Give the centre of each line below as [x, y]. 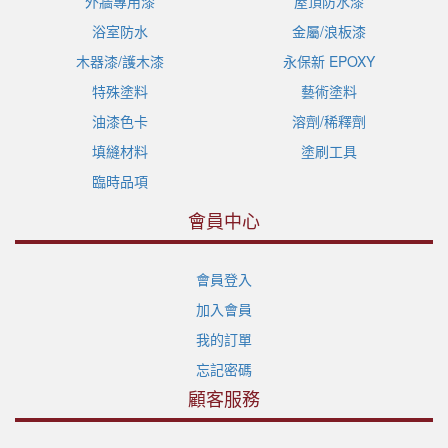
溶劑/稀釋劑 [328, 120]
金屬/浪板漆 [328, 30]
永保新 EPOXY [328, 60]
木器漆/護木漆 [119, 60]
